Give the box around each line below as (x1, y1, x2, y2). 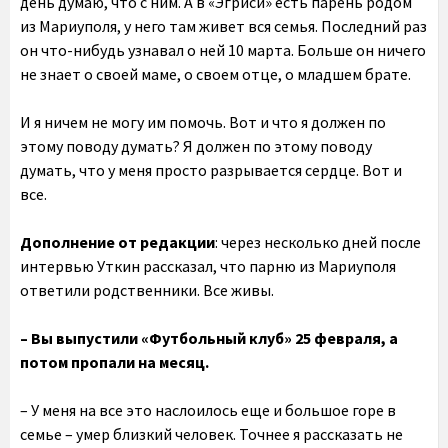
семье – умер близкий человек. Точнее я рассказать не (20, 424, 403, 444)
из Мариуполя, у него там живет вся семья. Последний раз (20, 16, 427, 36)
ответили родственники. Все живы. (20, 280, 274, 300)
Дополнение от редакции (20, 232, 215, 252)
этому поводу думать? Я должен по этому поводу (20, 136, 372, 156)
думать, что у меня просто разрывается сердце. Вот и (20, 160, 402, 180)
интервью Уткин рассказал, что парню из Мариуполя (20, 256, 396, 276)
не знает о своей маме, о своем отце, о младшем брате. (20, 64, 411, 84)
